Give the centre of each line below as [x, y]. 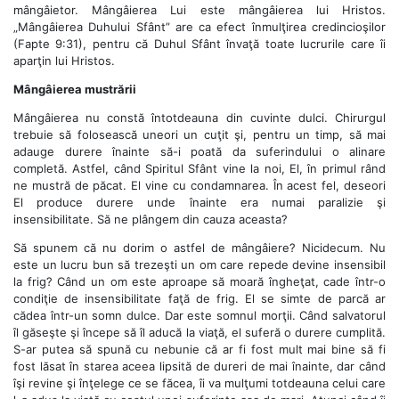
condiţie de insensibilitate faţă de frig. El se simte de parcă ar [199, 298]
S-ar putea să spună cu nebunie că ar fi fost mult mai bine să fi [199, 349]
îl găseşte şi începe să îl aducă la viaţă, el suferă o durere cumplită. [199, 332]
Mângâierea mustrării [75, 89]
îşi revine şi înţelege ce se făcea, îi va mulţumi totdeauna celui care [199, 383]
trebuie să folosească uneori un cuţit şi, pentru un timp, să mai [199, 134]
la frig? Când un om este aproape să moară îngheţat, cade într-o [199, 281]
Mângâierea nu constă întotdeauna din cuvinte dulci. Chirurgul [199, 117]
